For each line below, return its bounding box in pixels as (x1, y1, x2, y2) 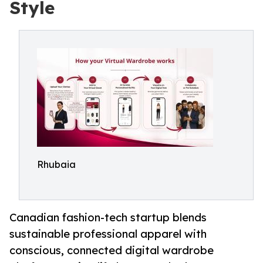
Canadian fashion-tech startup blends (9, 211, 207, 224)
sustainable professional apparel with (9, 227, 207, 241)
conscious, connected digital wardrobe (9, 244, 214, 257)
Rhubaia (37, 159, 76, 170)
